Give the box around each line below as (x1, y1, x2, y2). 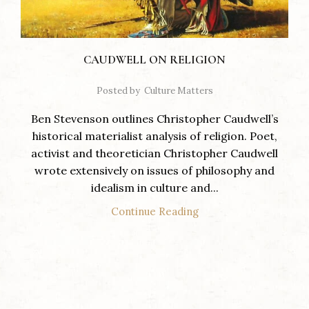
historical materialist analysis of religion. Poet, (32, 128, 277, 143)
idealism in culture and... (90, 180, 219, 195)
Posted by (96, 84, 140, 97)
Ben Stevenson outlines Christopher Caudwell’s (30, 111, 279, 126)
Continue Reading (110, 204, 199, 218)
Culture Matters (143, 84, 213, 97)
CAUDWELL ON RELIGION (83, 52, 226, 67)
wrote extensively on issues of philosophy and (34, 163, 275, 177)
